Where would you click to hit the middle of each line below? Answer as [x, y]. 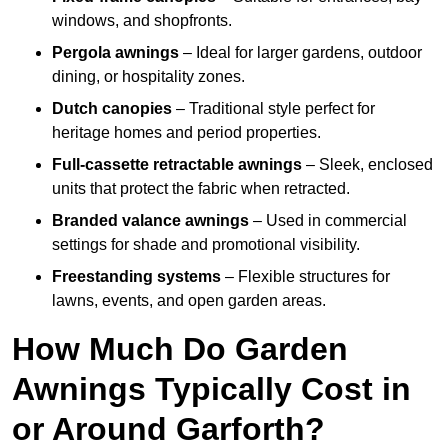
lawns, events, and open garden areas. [189, 301]
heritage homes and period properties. [186, 133]
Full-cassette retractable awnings [177, 165]
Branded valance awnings [150, 221]
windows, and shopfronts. [142, 21]
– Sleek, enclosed [367, 165]
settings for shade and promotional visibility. [206, 245]
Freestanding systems [136, 277]
